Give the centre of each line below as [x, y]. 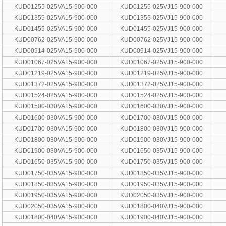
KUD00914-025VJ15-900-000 [161, 51]
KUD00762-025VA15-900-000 [56, 40]
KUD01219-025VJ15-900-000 [161, 73]
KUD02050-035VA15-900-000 [56, 206]
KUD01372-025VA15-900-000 [56, 84]
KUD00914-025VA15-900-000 [56, 51]
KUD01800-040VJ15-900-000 [161, 206]
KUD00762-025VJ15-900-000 [161, 40]
